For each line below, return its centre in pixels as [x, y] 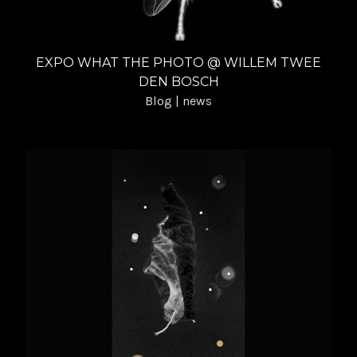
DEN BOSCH [178, 81]
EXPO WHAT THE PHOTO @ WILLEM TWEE [178, 62]
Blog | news [178, 100]
